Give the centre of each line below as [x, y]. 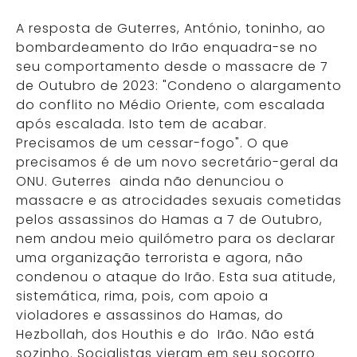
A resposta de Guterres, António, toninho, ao [171, 28]
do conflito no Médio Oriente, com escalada [171, 105]
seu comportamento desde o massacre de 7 [172, 67]
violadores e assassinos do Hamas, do [150, 315]
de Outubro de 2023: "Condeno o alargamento [179, 86]
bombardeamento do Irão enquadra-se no [167, 47]
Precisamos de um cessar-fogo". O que [153, 143]
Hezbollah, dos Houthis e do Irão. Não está [165, 334]
